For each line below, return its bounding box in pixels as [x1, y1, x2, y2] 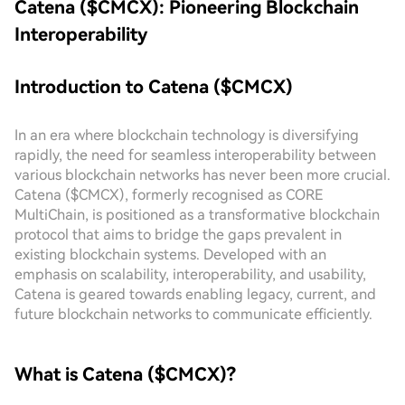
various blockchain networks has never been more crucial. [14, 166, 391, 184]
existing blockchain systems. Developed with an [14, 246, 326, 263]
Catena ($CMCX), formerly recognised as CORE [14, 186, 324, 203]
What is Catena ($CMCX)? [14, 363, 236, 385]
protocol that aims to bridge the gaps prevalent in [14, 226, 342, 243]
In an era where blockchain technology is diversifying [14, 127, 359, 144]
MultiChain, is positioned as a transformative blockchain [14, 206, 380, 223]
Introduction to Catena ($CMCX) [14, 76, 293, 98]
